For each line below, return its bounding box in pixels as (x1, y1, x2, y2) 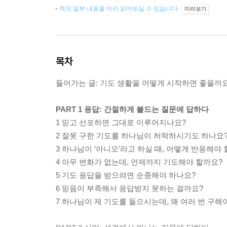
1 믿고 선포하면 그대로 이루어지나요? (56, 118, 186, 127)
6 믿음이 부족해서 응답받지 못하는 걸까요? (56, 184, 203, 193)
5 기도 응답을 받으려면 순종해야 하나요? (56, 171, 196, 179)
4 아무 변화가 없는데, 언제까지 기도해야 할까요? (56, 158, 222, 166)
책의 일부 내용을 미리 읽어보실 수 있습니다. (59, 5, 181, 12)
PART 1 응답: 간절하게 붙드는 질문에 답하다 (56, 105, 209, 113)
